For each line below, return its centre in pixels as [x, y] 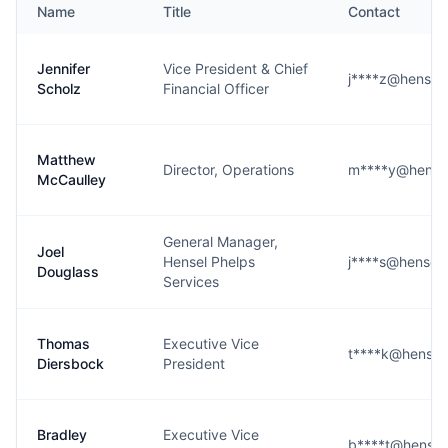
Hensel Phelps [209, 261]
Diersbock [70, 363]
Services [191, 281]
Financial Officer [216, 88]
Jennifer [63, 68]
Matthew [66, 159]
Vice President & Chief [235, 68]
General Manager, [220, 241]
